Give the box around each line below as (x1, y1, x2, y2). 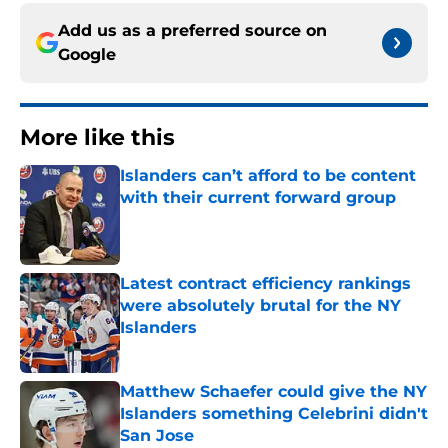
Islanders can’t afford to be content (120, 166, 416, 186)
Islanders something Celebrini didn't (120, 404, 428, 424)
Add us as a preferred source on (58, 21, 327, 41)
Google (58, 45, 116, 65)
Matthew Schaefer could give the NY (120, 382, 427, 402)
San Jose (120, 426, 194, 446)
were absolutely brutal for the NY (120, 296, 401, 316)
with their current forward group (120, 188, 396, 208)
